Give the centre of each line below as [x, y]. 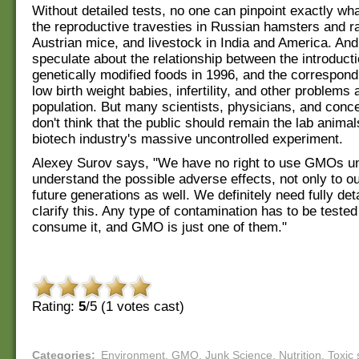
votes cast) [149, 307]
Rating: [55, 307]
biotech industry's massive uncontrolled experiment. [188, 139]
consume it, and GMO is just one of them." [159, 227]
